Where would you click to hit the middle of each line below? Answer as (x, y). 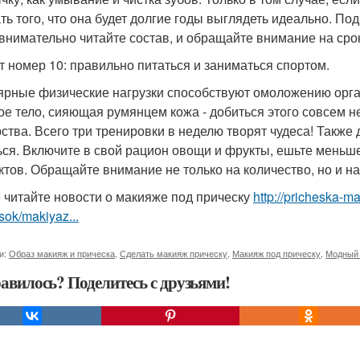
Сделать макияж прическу (174, 253)
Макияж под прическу (276, 253)
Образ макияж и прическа (62, 253)
